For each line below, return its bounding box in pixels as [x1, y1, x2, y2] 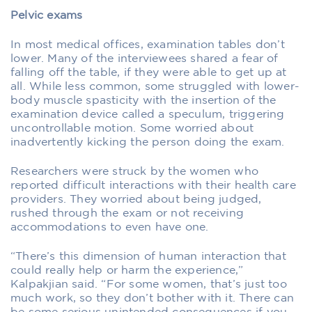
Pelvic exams [10, 10, 83, 21]
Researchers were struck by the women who [10, 166, 259, 177]
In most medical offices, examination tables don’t [10, 39, 285, 50]
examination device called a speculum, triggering [10, 109, 285, 120]
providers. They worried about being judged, [10, 194, 262, 205]
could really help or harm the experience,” [10, 265, 244, 276]
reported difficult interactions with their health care [10, 180, 296, 191]
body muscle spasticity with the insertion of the [10, 95, 276, 106]
